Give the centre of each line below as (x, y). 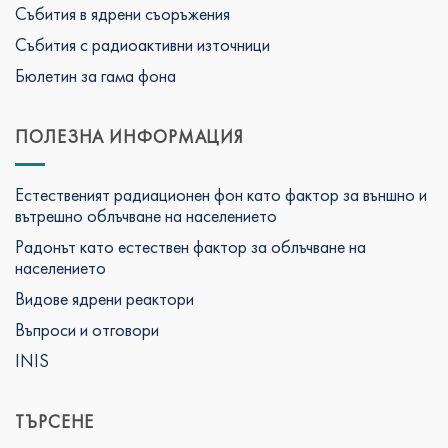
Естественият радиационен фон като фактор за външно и (221, 194)
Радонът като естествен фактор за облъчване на (190, 246)
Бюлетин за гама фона (95, 75)
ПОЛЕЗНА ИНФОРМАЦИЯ (130, 136)
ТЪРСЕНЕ (55, 421)
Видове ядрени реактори (104, 298)
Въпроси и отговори (87, 329)
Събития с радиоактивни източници (142, 44)
